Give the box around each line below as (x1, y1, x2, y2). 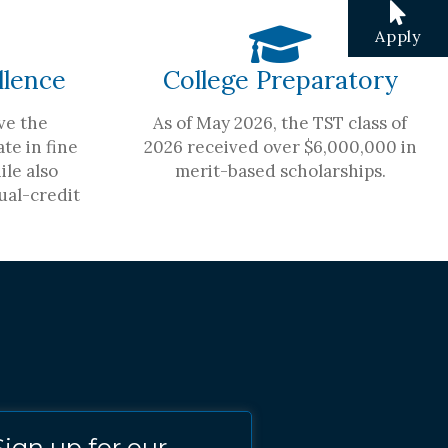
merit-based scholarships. (174, 159, 386, 182)
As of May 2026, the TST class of (153, 111, 407, 134)
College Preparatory (162, 63, 398, 96)
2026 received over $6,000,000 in (143, 135, 417, 158)
